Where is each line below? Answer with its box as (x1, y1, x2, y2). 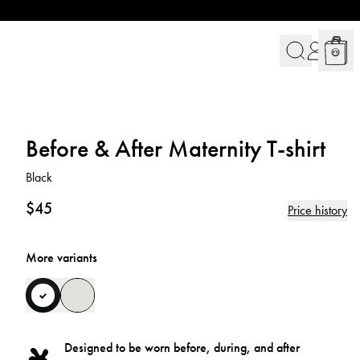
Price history (288, 202, 347, 219)
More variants (26, 249, 97, 266)
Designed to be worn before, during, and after (64, 339, 300, 356)
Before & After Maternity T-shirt (26, 133, 325, 164)
